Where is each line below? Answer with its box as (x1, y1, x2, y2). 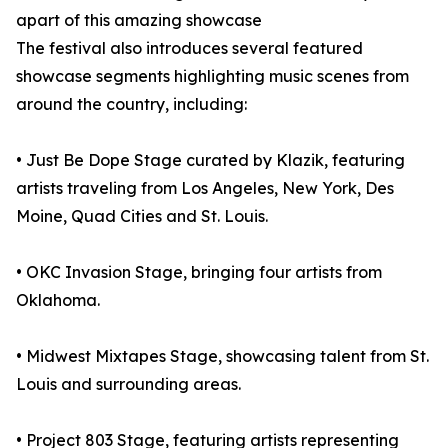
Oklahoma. (16, 290, 100, 311)
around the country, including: (16, 94, 247, 115)
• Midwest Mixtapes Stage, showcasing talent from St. (16, 346, 429, 367)
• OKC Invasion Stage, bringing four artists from (16, 262, 382, 283)
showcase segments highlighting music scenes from (16, 66, 409, 87)
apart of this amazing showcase (16, 10, 262, 31)
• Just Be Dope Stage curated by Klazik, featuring (16, 150, 405, 171)
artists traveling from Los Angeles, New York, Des (16, 178, 394, 199)
